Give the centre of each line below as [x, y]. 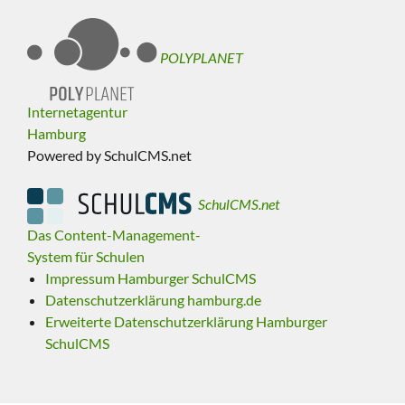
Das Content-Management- [114, 234]
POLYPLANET [202, 58]
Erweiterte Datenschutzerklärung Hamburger [186, 321]
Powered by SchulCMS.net [109, 155]
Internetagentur [77, 111]
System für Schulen [86, 256]
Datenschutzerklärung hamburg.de [153, 299]
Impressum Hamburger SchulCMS [151, 278]
